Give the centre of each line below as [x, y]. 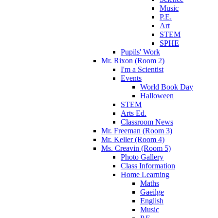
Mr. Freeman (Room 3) [137, 130]
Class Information [148, 165]
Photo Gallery [142, 157]
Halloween [157, 95]
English [152, 200]
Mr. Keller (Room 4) [133, 139]
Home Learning [145, 174]
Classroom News [147, 122]
